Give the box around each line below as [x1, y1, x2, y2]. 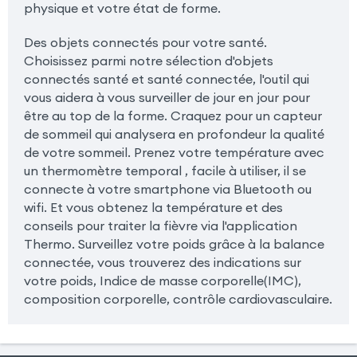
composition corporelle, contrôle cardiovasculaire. [23, 290, 332, 307]
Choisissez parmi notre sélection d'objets [23, 52, 273, 69]
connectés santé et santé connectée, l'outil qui [23, 70, 309, 87]
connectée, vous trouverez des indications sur [23, 253, 301, 270]
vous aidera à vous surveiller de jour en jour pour [23, 88, 310, 105]
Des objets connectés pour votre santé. [23, 33, 267, 50]
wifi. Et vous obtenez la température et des [23, 198, 283, 215]
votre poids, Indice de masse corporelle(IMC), [23, 272, 301, 288]
